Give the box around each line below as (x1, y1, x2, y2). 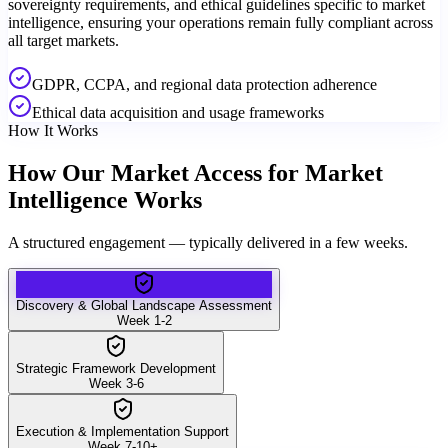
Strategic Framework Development (16, 361, 216, 376)
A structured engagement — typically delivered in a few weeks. (8, 234, 408, 251)
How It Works (8, 122, 98, 140)
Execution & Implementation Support (16, 424, 229, 439)
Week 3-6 (88, 376, 144, 391)
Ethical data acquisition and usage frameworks (32, 104, 324, 122)
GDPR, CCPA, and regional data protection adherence (32, 76, 377, 94)
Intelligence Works (8, 187, 202, 214)
